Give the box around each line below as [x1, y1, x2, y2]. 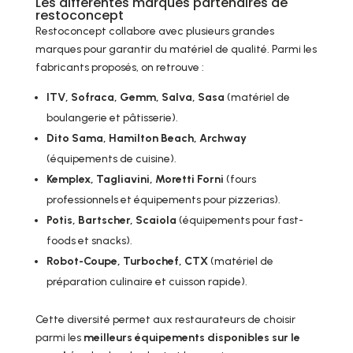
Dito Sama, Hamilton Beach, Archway [46, 132, 247, 146]
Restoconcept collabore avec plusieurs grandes [35, 24, 274, 39]
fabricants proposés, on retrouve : [35, 61, 204, 75]
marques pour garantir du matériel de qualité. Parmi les [35, 43, 317, 57]
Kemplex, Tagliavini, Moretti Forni [46, 173, 224, 187]
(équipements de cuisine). [46, 152, 176, 166]
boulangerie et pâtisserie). [46, 111, 178, 125]
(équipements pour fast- [176, 214, 303, 228]
